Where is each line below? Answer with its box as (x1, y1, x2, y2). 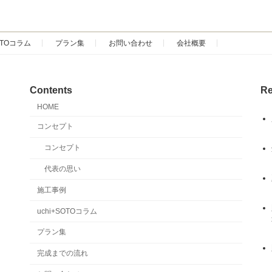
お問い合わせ (109, 39, 152, 48)
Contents (30, 85, 72, 96)
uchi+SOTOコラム (37, 206, 97, 216)
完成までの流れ (37, 249, 88, 258)
